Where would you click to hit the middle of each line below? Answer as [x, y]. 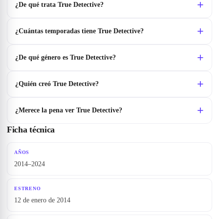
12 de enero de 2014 [42, 200]
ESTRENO [28, 189]
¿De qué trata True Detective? [59, 5]
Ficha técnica [31, 130]
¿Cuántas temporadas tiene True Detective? [79, 31]
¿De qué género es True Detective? [66, 58]
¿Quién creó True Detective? [57, 84]
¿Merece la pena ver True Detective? [69, 110]
